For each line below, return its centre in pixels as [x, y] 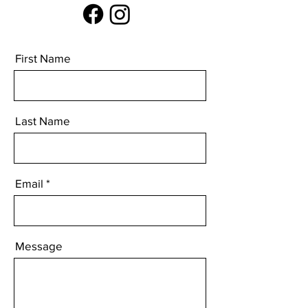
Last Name [43, 121]
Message [39, 246]
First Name [43, 58]
